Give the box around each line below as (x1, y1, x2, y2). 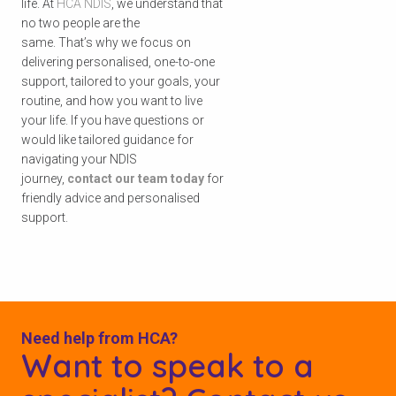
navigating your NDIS (21, 151, 137, 166)
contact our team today (67, 171, 204, 186)
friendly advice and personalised (21, 190, 200, 205)
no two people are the (21, 15, 140, 30)
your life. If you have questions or (21, 112, 204, 127)
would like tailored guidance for (21, 132, 194, 147)
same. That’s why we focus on (21, 34, 191, 49)
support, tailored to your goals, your (21, 73, 220, 88)
